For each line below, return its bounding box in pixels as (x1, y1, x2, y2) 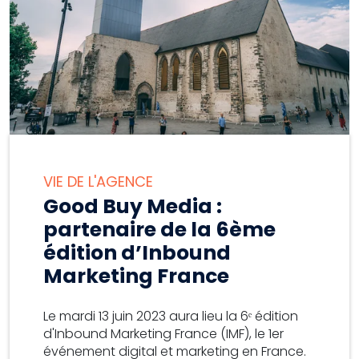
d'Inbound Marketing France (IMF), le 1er (43, 325, 284, 344)
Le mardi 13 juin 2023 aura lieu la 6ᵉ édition (43, 307, 298, 326)
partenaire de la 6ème (43, 216, 276, 244)
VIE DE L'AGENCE (43, 171, 153, 192)
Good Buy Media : (43, 192, 222, 221)
